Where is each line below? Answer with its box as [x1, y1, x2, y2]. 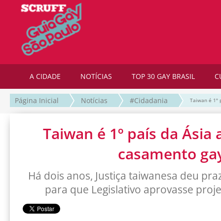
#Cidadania [130, 96, 168, 106]
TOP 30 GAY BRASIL [132, 72, 195, 81]
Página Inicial [15, 96, 59, 106]
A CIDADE [30, 72, 61, 81]
